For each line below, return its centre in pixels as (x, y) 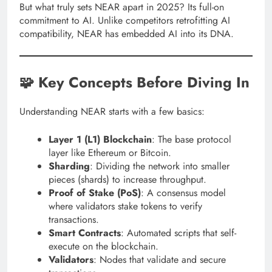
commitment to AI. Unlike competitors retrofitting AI (125, 20)
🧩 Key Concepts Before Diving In (134, 82)
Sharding (69, 166)
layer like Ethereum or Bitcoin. (110, 152)
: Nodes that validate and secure (160, 259)
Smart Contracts (85, 233)
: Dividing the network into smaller (160, 166)
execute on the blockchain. (104, 246)
